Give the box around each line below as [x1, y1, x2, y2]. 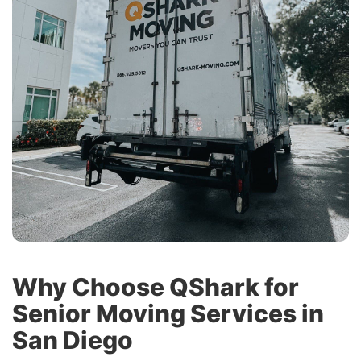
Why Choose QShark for [12, 272, 299, 301]
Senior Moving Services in [12, 299, 324, 328]
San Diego [12, 326, 133, 355]
